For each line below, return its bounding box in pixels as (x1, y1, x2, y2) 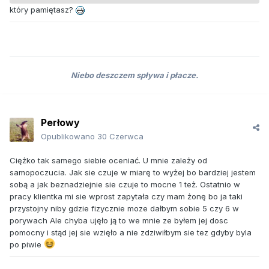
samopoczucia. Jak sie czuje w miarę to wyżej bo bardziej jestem (10, 168, 256, 178)
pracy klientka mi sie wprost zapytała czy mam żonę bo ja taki (10, 192, 243, 202)
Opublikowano (41, 131, 97, 142)
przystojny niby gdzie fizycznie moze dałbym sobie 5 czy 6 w (10, 204, 239, 214)
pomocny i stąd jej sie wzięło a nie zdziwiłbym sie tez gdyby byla (10, 228, 252, 238)
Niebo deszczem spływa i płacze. (71, 70, 198, 80)
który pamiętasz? (10, 5, 76, 15)
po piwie (10, 240, 44, 250)
